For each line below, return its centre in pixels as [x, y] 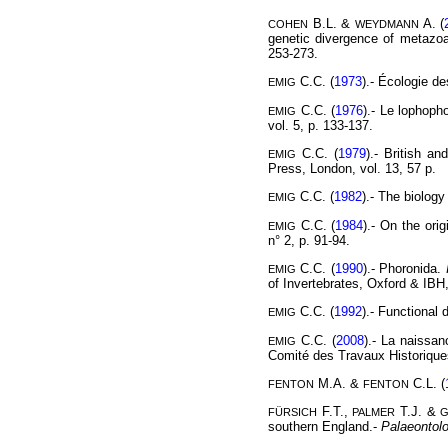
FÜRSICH [292, 412]
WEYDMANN [387, 24]
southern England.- [324, 427]
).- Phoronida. [404, 269]
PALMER [374, 412]
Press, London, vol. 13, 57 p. [352, 169]
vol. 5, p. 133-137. [320, 125]
